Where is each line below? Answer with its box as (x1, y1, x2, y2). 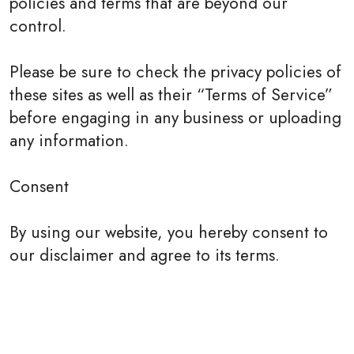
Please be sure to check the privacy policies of (9, 59, 341, 84)
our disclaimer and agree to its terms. (9, 243, 280, 267)
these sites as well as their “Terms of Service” (9, 82, 333, 107)
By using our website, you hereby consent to (9, 220, 328, 244)
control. (9, 13, 66, 38)
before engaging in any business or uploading (9, 105, 341, 130)
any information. (9, 128, 129, 153)
